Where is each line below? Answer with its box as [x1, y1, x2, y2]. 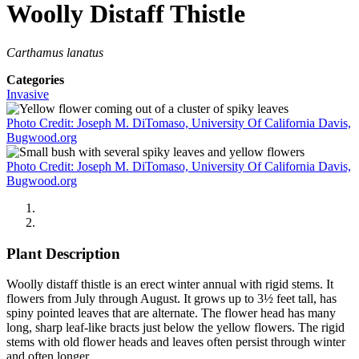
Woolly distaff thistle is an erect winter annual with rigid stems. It [6, 277, 333, 292]
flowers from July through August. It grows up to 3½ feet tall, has [6, 292, 337, 306]
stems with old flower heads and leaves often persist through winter [6, 335, 345, 349]
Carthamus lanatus [6, 46, 103, 60]
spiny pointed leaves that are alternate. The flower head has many [6, 306, 336, 321]
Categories [6, 73, 64, 87]
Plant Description [6, 244, 120, 262]
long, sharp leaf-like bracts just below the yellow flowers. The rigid [6, 321, 345, 335]
